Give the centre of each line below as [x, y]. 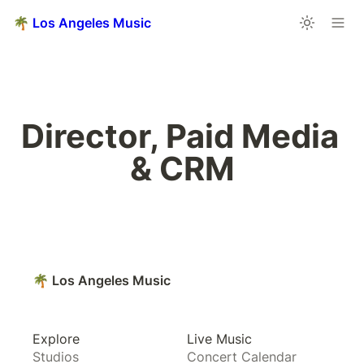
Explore [56, 339]
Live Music [219, 339]
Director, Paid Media [180, 136]
